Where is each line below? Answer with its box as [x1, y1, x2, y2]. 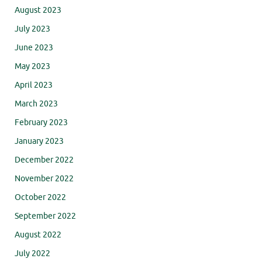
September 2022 [15, 211, 76, 221]
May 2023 [15, 61, 50, 71]
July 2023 [15, 23, 50, 34]
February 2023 [15, 117, 68, 127]
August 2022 [15, 229, 61, 240]
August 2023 [15, 5, 61, 15]
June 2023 [15, 42, 53, 53]
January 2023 [15, 136, 64, 146]
